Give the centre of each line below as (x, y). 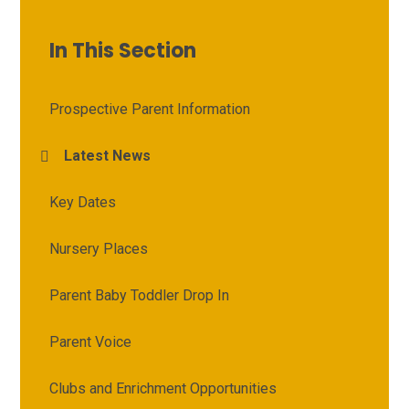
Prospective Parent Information (150, 110)
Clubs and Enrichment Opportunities (163, 389)
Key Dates (83, 203)
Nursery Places (99, 249)
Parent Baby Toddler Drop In (140, 296)
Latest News (108, 156)
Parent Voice (91, 342)
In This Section (123, 51)
